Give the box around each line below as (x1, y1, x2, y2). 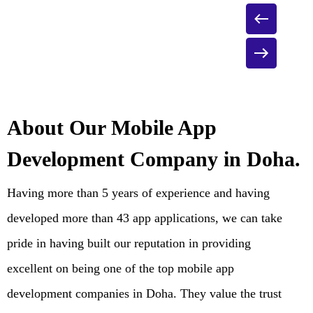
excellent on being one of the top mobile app (7, 261, 234, 275)
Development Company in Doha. (7, 147, 300, 170)
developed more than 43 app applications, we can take (7, 210, 282, 225)
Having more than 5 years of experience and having (7, 185, 270, 200)
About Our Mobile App (7, 115, 217, 139)
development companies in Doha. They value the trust (7, 286, 282, 300)
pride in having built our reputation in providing (7, 235, 251, 250)
